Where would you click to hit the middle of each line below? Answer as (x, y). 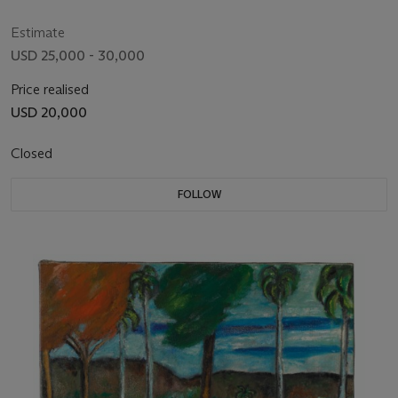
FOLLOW (199, 195)
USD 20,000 (49, 113)
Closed (33, 154)
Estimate (38, 33)
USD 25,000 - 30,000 (78, 56)
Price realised (50, 90)
